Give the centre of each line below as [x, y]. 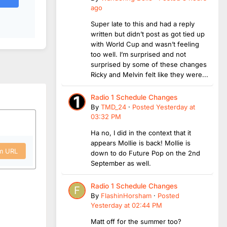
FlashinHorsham [126, 195]
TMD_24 [113, 107]
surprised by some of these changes [150, 64]
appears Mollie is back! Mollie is [141, 143]
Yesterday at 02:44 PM [126, 205]
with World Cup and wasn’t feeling [145, 44]
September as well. [121, 163]
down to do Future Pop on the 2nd [145, 153]
